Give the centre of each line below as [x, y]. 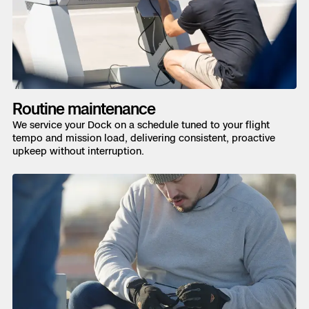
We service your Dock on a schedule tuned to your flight [141, 125]
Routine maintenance [84, 109]
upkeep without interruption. [78, 151]
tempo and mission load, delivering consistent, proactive [144, 138]
